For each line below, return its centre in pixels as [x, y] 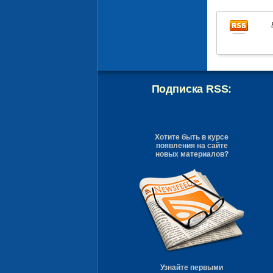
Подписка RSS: [192, 89]
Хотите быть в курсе [192, 137]
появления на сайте [192, 146]
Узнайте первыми [192, 268]
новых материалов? [192, 154]
